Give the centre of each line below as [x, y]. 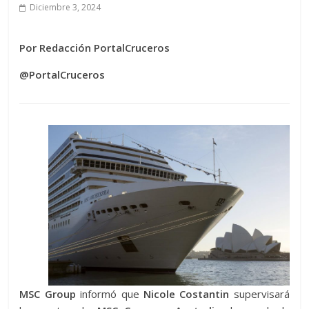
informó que [107, 294]
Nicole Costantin [184, 294]
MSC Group [48, 294]
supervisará [259, 294]
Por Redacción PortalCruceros [95, 48]
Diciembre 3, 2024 [66, 7]
